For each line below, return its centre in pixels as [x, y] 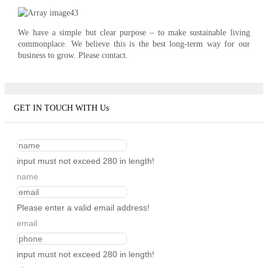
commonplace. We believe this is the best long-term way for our [134, 44]
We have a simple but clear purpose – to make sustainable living [134, 32]
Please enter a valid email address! [83, 208]
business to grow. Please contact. [73, 55]
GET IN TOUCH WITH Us [61, 108]
